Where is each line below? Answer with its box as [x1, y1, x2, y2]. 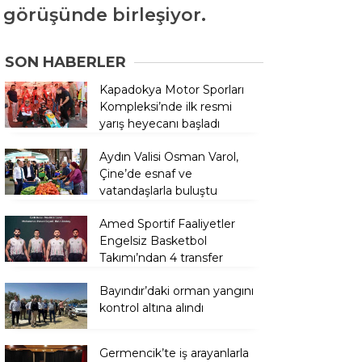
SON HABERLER [5, 53, 126, 71]
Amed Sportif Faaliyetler [99, 216, 235, 231]
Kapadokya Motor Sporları [99, 82, 244, 97]
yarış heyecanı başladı [99, 116, 220, 131]
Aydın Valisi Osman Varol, [99, 149, 238, 164]
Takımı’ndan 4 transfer [99, 250, 223, 265]
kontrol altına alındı [99, 300, 204, 315]
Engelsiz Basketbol [99, 233, 207, 248]
